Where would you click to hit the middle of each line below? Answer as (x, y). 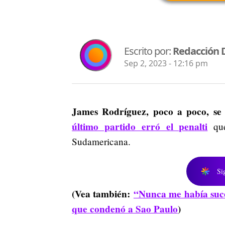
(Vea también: (103, 194)
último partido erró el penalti (140, 126)
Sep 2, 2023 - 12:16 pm (166, 64)
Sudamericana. (101, 141)
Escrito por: (148, 51)
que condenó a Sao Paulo (125, 209)
